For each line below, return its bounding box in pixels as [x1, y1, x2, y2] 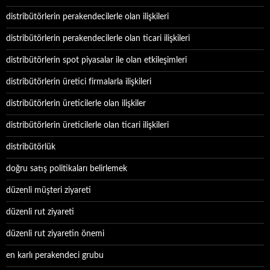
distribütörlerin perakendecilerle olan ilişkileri [6, 13, 169, 21]
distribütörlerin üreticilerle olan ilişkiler [6, 99, 146, 108]
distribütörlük [6, 143, 55, 151]
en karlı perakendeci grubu [6, 251, 104, 260]
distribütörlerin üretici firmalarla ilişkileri [6, 78, 151, 86]
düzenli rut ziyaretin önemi [6, 230, 104, 238]
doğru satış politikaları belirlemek [6, 165, 127, 173]
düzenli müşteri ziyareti [6, 186, 91, 195]
